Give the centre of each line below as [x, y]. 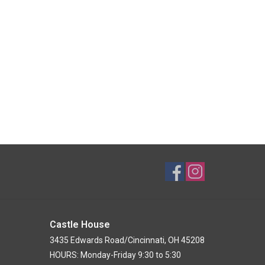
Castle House [80, 225]
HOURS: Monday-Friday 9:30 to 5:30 [115, 255]
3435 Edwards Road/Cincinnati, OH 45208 [127, 240]
